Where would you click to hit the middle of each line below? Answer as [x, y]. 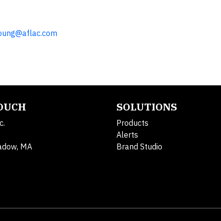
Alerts [127, 135]
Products [132, 123]
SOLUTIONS [147, 107]
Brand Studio [139, 147]
